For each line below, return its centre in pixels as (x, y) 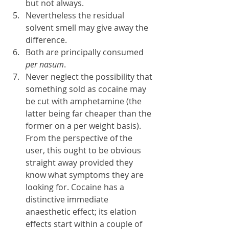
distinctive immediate (68, 199)
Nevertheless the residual (76, 15)
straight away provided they (80, 163)
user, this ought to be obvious (84, 150)
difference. (46, 40)
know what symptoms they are (86, 175)
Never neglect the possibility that (90, 77)
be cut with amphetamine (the (85, 101)
